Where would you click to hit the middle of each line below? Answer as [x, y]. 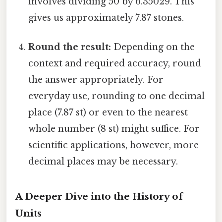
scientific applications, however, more [114, 145]
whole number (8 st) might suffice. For [114, 129]
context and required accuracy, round [115, 64]
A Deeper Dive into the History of [99, 196]
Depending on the [153, 47]
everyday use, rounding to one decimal [117, 96]
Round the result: [70, 47]
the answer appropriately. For [96, 80]
